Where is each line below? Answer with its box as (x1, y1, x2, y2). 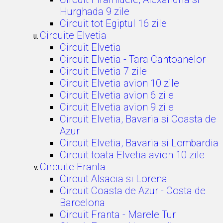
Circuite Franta (40, 161, 106, 173)
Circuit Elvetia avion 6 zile (60, 89, 174, 101)
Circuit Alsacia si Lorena (60, 173, 167, 185)
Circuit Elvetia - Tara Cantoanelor (60, 53, 206, 65)
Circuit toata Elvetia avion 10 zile (60, 149, 205, 161)
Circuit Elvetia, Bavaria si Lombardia (60, 137, 219, 149)
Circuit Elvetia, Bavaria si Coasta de (60, 113, 216, 125)
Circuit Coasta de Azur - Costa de (60, 185, 206, 197)
